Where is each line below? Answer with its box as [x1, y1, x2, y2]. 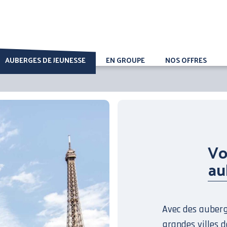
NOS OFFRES [165, 54, 207, 67]
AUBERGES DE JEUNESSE [5, 54, 86, 67]
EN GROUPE [106, 54, 145, 67]
